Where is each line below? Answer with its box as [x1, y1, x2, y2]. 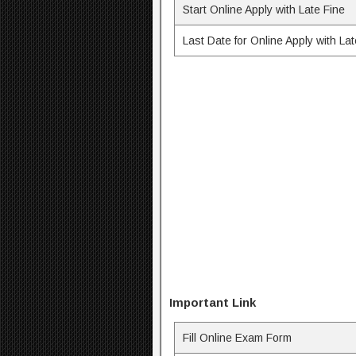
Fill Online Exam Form [183, 331, 292, 345]
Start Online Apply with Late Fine [183, 3, 346, 17]
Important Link [169, 296, 256, 310]
